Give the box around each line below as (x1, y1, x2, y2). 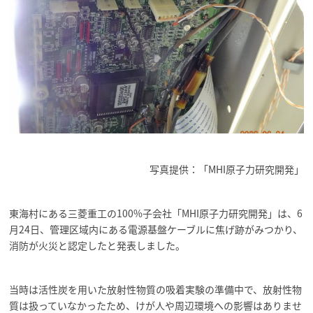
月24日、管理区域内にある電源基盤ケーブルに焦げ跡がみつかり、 (9, 221, 303, 236)
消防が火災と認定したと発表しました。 (9, 238, 186, 252)
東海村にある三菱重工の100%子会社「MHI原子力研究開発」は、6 (9, 205, 303, 220)
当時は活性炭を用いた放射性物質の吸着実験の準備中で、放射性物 (9, 282, 303, 296)
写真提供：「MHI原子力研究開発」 (149, 161, 304, 176)
